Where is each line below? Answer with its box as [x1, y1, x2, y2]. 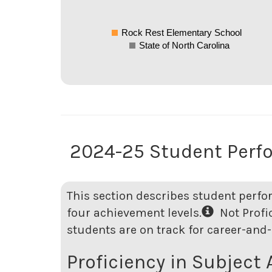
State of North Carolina [139, 39, 230, 50]
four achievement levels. [67, 205, 202, 220]
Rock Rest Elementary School [121, 27, 242, 38]
